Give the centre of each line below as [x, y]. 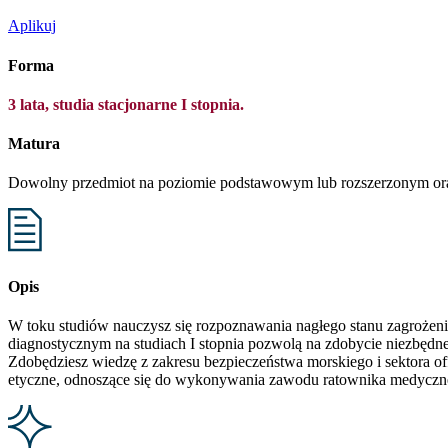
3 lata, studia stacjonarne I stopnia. [126, 104]
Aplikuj [32, 26]
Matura [34, 144]
